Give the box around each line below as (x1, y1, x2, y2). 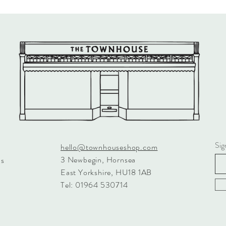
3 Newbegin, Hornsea (61, 154, 138, 165)
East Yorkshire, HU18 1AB (61, 166, 152, 178)
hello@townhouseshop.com (61, 141, 158, 153)
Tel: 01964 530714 (61, 179, 130, 191)
